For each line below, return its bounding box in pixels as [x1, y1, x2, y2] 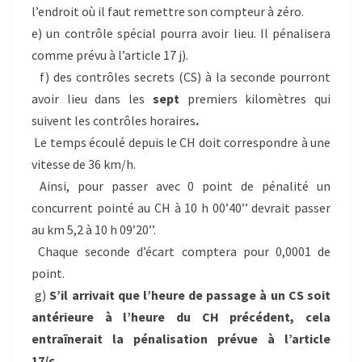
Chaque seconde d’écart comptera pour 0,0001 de [32, 242, 330, 259]
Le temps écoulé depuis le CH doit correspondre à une [32, 133, 330, 150]
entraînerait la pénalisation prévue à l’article [32, 330, 330, 347]
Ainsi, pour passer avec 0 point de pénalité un [32, 177, 330, 194]
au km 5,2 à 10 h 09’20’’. [32, 221, 156, 238]
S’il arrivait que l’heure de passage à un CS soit [49, 286, 331, 303]
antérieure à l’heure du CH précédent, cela [32, 308, 330, 325]
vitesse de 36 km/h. [32, 155, 136, 172]
